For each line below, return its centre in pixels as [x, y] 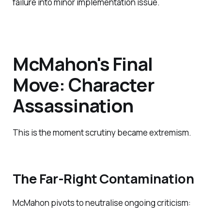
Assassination [73, 105]
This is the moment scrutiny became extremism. [102, 132]
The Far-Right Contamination [103, 179]
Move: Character [83, 85]
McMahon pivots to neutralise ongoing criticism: [101, 202]
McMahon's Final [82, 64]
